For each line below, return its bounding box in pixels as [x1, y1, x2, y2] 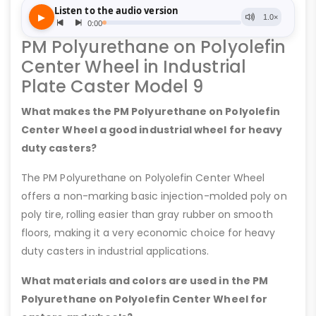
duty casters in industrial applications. [21, 244, 209, 259]
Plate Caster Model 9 [21, 75, 204, 99]
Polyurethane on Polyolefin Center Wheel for [21, 292, 268, 307]
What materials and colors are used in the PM [21, 274, 269, 288]
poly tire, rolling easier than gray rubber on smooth [21, 207, 273, 222]
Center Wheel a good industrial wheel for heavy [21, 123, 283, 138]
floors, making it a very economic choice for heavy [21, 226, 276, 241]
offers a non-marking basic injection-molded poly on [21, 189, 287, 204]
